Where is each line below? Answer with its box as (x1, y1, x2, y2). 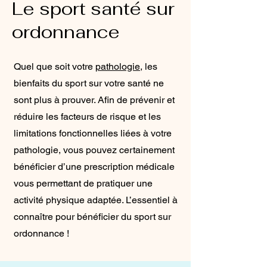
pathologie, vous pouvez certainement (14, 144, 175, 156)
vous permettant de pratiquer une (14, 178, 153, 189)
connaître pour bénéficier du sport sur (14, 211, 171, 222)
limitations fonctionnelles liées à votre (14, 128, 172, 139)
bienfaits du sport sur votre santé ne (14, 77, 164, 89)
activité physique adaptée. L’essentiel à (14, 194, 178, 206)
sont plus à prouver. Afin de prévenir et (14, 94, 175, 105)
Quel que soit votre (14, 61, 95, 72)
